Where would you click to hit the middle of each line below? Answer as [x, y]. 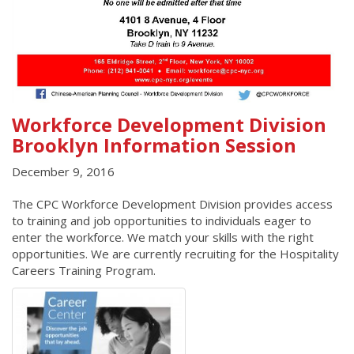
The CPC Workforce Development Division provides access [172, 204]
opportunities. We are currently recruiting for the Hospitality [175, 254]
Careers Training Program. [84, 271]
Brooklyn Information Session [154, 145]
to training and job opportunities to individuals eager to [162, 221]
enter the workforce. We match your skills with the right [163, 237]
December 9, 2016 [63, 172]
